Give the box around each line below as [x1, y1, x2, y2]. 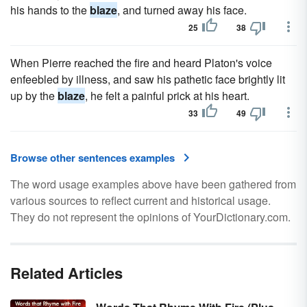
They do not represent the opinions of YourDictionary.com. [10, 209, 291, 225]
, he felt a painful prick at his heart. [85, 88, 249, 103]
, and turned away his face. [117, 2, 247, 18]
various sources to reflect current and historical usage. [10, 193, 271, 208]
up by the [10, 88, 58, 103]
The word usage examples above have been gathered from [10, 176, 296, 192]
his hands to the [10, 2, 90, 18]
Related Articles [10, 262, 123, 284]
